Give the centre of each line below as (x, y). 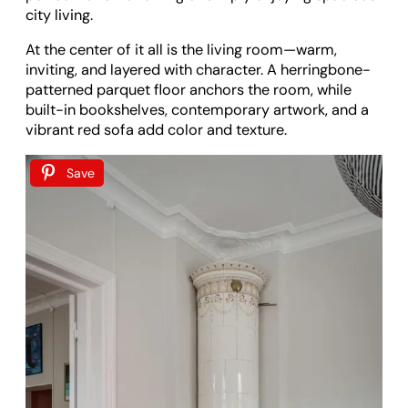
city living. (59, 15)
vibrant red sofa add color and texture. (156, 130)
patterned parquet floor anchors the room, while (189, 90)
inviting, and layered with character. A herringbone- (198, 70)
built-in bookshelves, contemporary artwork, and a (197, 110)
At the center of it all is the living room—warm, (181, 50)
